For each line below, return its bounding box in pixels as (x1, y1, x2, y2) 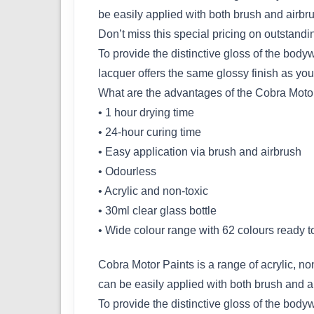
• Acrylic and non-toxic (98, 184, 208, 197)
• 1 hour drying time (98, 106, 194, 118)
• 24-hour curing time (98, 125, 201, 138)
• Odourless (98, 165, 156, 177)
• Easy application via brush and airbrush (98, 145, 301, 158)
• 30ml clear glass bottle (98, 204, 217, 217)
